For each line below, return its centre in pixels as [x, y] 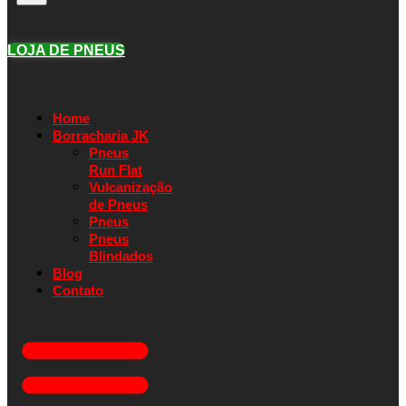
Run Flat [116, 169]
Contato [78, 290]
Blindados [121, 256]
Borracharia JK [101, 135]
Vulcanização [130, 187]
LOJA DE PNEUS [66, 50]
